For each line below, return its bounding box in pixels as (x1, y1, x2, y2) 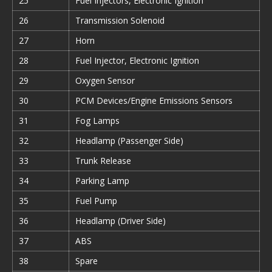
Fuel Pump (75, 195, 117, 206)
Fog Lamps (75, 115, 120, 126)
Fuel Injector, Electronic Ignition (75, 55, 199, 66)
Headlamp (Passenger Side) (75, 135, 183, 146)
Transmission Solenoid (75, 15, 165, 26)
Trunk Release (75, 155, 131, 166)
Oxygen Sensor (75, 75, 135, 86)
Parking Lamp (75, 175, 129, 186)
